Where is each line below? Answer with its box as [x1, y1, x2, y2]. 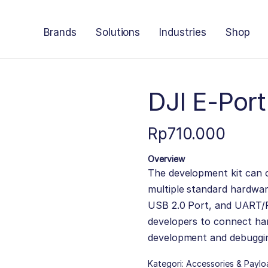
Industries [159, 26, 206, 38]
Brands [43, 26, 77, 38]
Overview [147, 154, 185, 164]
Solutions [95, 26, 141, 38]
